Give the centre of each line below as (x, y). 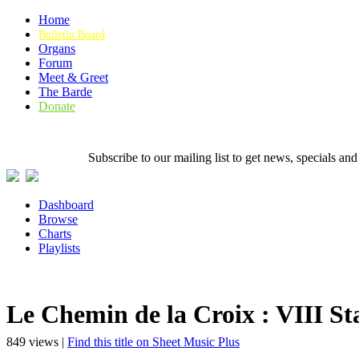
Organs (57, 48)
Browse (58, 219)
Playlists (59, 248)
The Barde (65, 92)
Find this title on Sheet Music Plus (153, 341)
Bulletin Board (72, 35)
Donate (57, 106)
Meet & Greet (73, 77)
